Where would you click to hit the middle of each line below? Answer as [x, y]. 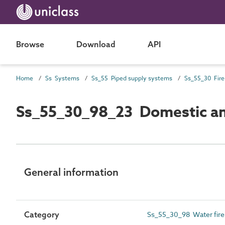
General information [71, 172]
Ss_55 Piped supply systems [132, 78]
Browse [30, 44]
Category [42, 214]
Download [96, 44]
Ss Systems [62, 78]
